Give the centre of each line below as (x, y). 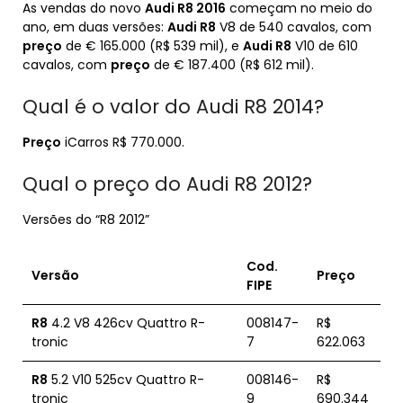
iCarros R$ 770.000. (123, 142)
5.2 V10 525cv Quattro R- (126, 380)
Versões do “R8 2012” (86, 219)
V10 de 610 (325, 46)
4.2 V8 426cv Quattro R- (126, 323)
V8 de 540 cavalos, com (294, 27)
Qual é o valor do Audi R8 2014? (173, 107)
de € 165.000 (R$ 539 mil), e (152, 46)
